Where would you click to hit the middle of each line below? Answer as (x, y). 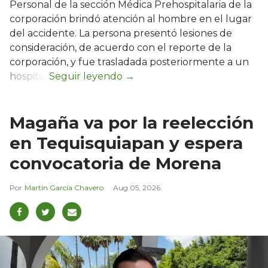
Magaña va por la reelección (132, 123)
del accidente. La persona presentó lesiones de (121, 33)
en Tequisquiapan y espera (126, 143)
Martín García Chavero (64, 188)
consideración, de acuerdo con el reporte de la (121, 48)
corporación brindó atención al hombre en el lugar (131, 19)
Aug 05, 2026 (137, 188)
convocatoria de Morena (115, 164)
